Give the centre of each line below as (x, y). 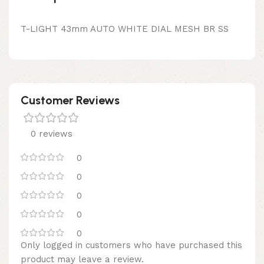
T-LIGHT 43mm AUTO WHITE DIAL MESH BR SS (125, 29)
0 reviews (51, 133)
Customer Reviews (70, 100)
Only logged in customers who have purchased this (131, 245)
